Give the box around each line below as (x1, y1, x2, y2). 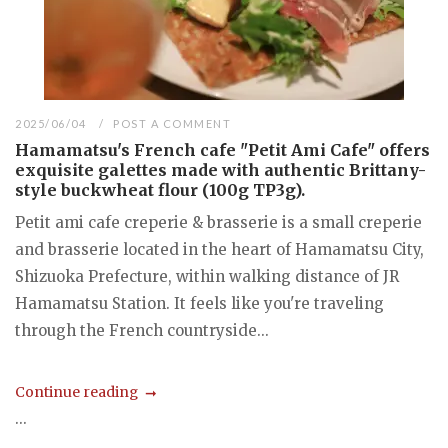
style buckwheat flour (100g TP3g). (15, 179, 305, 200)
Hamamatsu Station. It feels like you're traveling (15, 293, 384, 313)
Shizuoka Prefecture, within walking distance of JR (15, 266, 399, 286)
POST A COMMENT (113, 116, 232, 130)
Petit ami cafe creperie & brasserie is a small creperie (15, 212, 422, 232)
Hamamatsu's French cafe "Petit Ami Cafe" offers (15, 139, 430, 160)
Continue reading (15, 382, 138, 401)
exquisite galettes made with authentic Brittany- (15, 159, 426, 180)
